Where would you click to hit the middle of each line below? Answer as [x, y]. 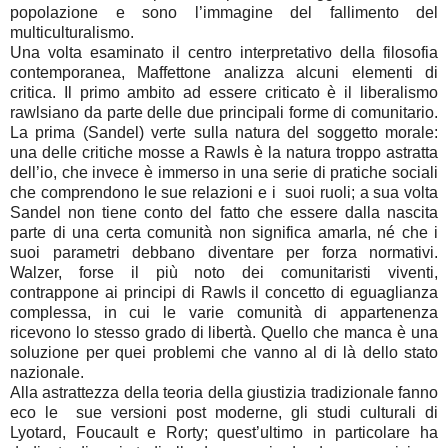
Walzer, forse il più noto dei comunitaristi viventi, [224, 273]
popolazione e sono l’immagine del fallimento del [224, 13]
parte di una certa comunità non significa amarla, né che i [224, 233]
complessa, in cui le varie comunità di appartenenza [224, 313]
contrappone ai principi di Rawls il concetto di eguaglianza [224, 293]
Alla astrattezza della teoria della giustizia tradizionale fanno [224, 393]
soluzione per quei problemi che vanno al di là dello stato [224, 353]
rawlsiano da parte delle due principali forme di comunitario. [224, 113]
